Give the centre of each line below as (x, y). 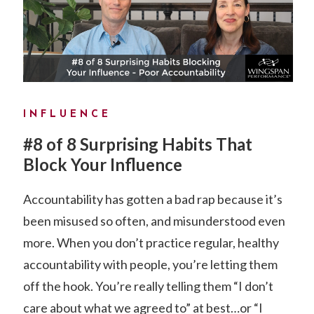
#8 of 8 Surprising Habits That (137, 144)
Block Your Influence (102, 164)
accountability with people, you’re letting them (150, 264)
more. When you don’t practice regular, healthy (151, 242)
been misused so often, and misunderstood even (154, 220)
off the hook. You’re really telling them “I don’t (148, 286)
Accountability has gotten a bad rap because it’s (152, 199)
